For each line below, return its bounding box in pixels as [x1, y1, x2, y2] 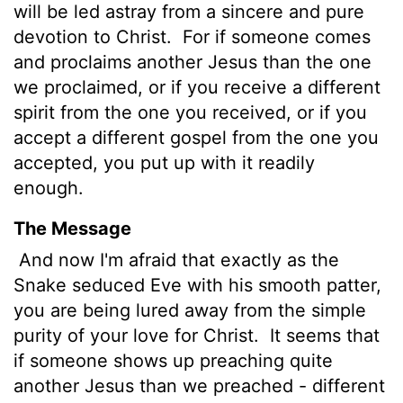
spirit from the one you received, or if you [13, 101, 367, 123]
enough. [13, 176, 84, 199]
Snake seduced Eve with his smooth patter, [13, 273, 381, 296]
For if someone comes [177, 25, 371, 48]
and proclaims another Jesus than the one [13, 50, 372, 73]
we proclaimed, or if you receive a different [13, 76, 381, 98]
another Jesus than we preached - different [13, 374, 385, 397]
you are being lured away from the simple [13, 299, 366, 321]
